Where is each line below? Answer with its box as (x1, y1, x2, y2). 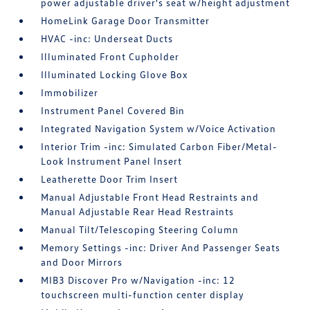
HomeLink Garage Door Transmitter (41, 15, 210, 26)
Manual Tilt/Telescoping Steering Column (41, 224, 239, 235)
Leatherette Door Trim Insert (41, 173, 179, 185)
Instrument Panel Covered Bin (41, 104, 185, 116)
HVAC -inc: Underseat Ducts (41, 33, 174, 44)
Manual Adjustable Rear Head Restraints (41, 206, 235, 217)
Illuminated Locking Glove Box (41, 69, 189, 80)
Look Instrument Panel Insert (41, 155, 183, 167)
